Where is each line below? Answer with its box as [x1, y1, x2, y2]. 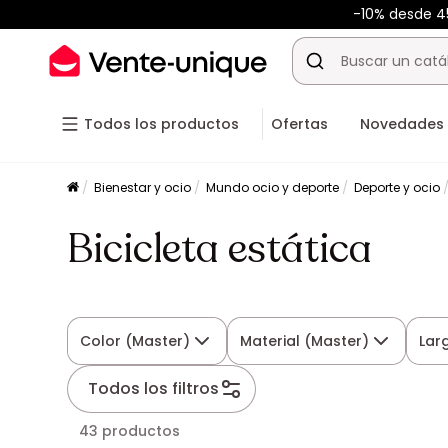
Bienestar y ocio [94, 179, 192, 196]
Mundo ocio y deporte [206, 179, 340, 196]
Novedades [360, 114, 444, 134]
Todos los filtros [88, 377, 220, 400]
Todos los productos [84, 114, 239, 134]
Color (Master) [80, 331, 191, 351]
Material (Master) [240, 331, 370, 351]
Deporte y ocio [354, 179, 441, 196]
